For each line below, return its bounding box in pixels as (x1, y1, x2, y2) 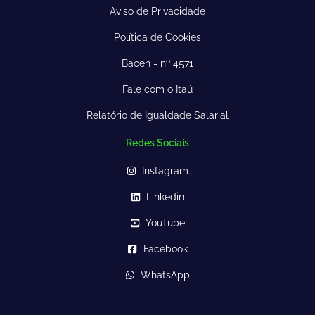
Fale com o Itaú (122, 84, 193, 96)
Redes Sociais (126, 137, 189, 149)
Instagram (142, 165, 189, 177)
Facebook (143, 243, 188, 255)
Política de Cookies (114, 32, 201, 44)
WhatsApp (141, 269, 191, 281)
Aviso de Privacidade (110, 6, 205, 18)
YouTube (146, 217, 186, 229)
